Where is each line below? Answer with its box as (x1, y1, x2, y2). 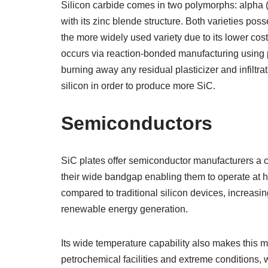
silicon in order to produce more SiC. (61, 81, 215, 91)
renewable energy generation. (61, 204, 188, 214)
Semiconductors (61, 112, 212, 134)
